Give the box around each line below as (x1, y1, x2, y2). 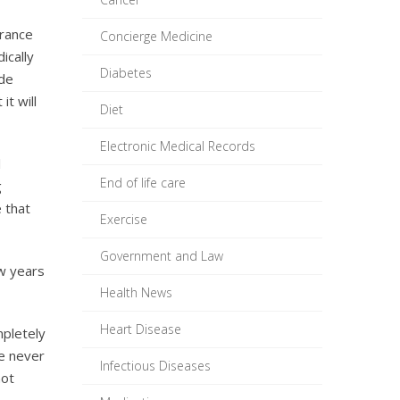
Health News (99, 284, 172, 301)
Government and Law (99, 247, 223, 264)
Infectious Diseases (99, 357, 211, 374)
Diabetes (99, 64, 152, 81)
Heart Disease (99, 321, 181, 337)
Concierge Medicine (99, 28, 212, 45)
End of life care (99, 174, 186, 191)
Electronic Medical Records (99, 137, 255, 154)
